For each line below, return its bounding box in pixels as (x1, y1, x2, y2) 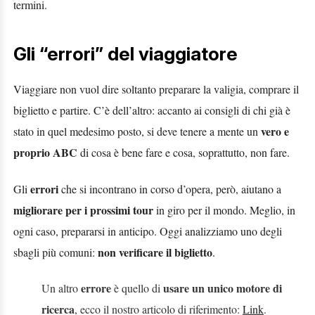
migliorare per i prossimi (13, 201, 130, 218)
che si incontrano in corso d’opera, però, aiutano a (61, 181, 281, 196)
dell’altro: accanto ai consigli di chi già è (112, 102, 290, 117)
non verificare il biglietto (98, 243, 212, 260)
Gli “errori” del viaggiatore (13, 43, 238, 65)
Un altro (41, 281, 81, 296)
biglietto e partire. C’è (13, 102, 110, 117)
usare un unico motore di (163, 280, 282, 297)
